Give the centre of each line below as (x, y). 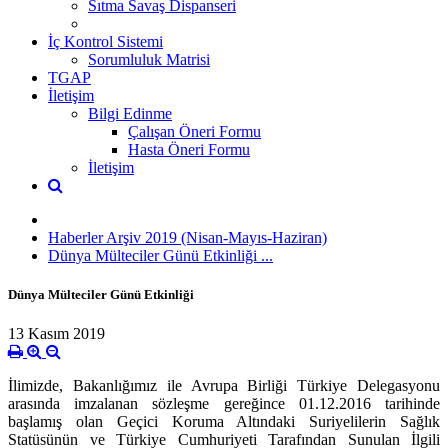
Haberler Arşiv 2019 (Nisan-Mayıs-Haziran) (187, 237)
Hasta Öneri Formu (189, 149)
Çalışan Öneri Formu (194, 131)
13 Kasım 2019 (56, 334)
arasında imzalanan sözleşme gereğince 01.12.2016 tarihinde (224, 404)
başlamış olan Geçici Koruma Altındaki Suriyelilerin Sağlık (224, 422)
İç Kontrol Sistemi (105, 41)
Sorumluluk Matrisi (149, 59)
